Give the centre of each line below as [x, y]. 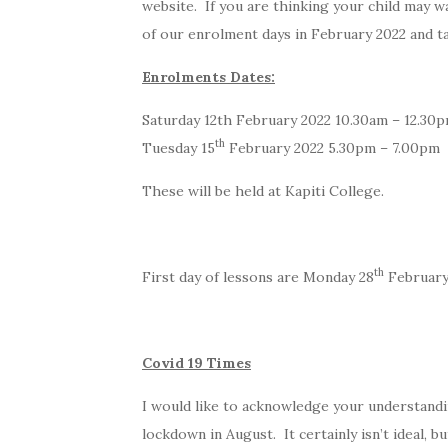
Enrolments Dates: [208, 76]
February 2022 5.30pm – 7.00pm [332, 147]
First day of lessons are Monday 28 [258, 276]
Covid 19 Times [196, 362]
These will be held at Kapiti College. [263, 190]
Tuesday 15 [178, 147]
